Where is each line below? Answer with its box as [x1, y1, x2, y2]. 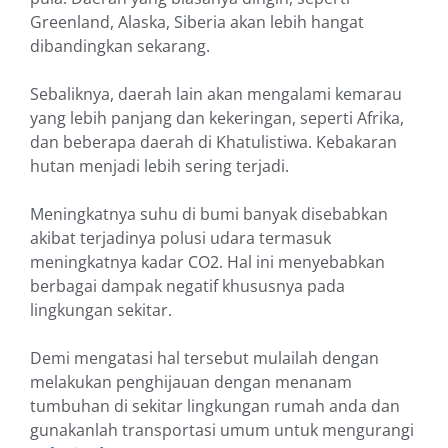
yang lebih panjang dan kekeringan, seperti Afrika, [30, 107, 404, 130]
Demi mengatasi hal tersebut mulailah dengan [30, 347, 379, 370]
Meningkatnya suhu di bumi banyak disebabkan [30, 203, 388, 226]
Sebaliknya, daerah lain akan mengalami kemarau [30, 83, 402, 106]
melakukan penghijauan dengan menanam [30, 371, 352, 394]
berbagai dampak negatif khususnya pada [30, 275, 345, 298]
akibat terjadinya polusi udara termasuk [30, 227, 331, 250]
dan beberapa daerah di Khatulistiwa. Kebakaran [30, 131, 397, 154]
